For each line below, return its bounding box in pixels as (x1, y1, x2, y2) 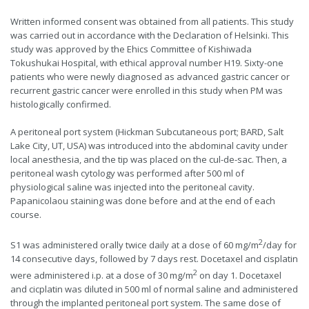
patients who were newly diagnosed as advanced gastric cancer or (10, 70, 290, 83)
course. (10, 208, 41, 221)
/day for (263, 238, 297, 251)
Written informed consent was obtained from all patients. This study (10, 14, 294, 28)
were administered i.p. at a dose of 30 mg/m (10, 269, 193, 282)
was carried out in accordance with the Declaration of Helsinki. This (10, 28, 289, 41)
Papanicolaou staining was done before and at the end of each (10, 194, 275, 207)
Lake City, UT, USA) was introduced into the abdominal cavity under (10, 139, 288, 152)
